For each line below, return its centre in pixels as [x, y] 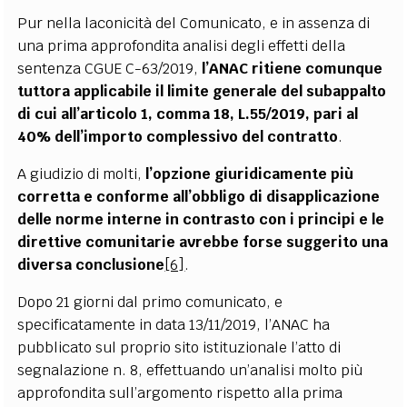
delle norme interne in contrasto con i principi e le [201, 219]
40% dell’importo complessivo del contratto [178, 136]
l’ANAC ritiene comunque [293, 68]
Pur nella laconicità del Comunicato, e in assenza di [194, 23]
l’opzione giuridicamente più [250, 174]
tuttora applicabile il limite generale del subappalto [202, 91]
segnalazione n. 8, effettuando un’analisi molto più [190, 370]
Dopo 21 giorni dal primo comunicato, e [150, 302]
